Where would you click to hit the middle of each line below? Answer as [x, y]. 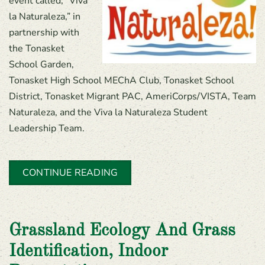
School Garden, [41, 64]
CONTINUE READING [70, 173]
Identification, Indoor [88, 252]
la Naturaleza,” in [45, 17]
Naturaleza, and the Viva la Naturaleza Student [108, 112]
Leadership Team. [47, 128]
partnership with [44, 33]
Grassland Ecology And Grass [122, 231]
